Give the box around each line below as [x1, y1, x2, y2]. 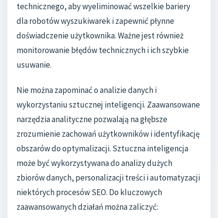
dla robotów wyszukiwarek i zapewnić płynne [17, 16, 174, 27]
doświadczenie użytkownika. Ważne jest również [17, 30, 183, 41]
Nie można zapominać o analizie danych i [17, 84, 157, 95]
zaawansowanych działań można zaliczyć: [17, 201, 158, 212]
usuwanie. [17, 59, 52, 71]
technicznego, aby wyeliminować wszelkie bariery [17, 1, 190, 12]
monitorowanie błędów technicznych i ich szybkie [17, 45, 189, 56]
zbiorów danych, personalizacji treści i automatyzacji [17, 172, 200, 183]
